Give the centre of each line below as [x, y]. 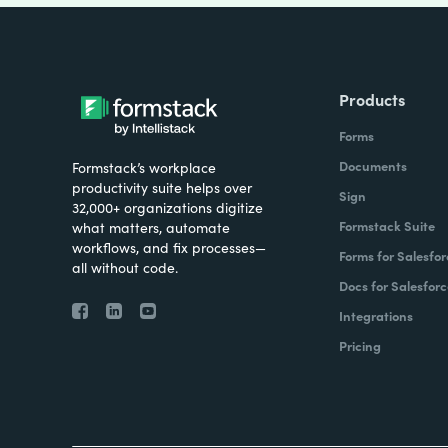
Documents [372, 165]
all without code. [125, 267]
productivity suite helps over [162, 187]
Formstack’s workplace [144, 167]
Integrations [375, 315]
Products [371, 99]
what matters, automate [151, 227]
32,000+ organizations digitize [167, 207]
